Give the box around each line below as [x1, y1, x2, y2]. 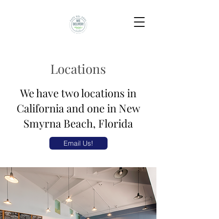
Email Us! [64, 139, 93, 147]
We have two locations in [20, 86, 136, 100]
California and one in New [16, 101, 140, 115]
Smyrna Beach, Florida [23, 116, 133, 131]
